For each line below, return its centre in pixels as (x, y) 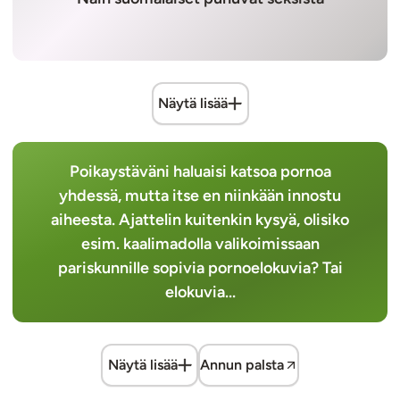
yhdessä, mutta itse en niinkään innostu (200, 196)
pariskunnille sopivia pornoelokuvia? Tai (200, 268)
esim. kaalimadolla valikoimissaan (200, 244)
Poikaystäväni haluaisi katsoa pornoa (200, 172)
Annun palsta (242, 365)
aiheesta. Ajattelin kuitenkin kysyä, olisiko (200, 220)
